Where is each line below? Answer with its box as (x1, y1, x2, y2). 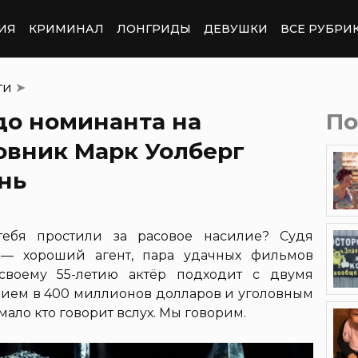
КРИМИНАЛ (29, 21, 104, 36)
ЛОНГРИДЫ (117, 21, 191, 36)
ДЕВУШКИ (204, 21, 268, 36)
